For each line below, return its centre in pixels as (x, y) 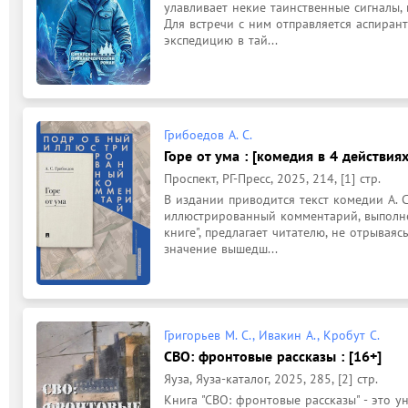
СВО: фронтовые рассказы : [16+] (273, 356)
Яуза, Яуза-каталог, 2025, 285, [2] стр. (271, 379)
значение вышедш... (221, 249)
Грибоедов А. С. (208, 135)
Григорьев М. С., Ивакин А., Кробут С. (272, 335)
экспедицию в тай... (221, 40)
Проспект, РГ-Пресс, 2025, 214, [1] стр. (272, 178)
